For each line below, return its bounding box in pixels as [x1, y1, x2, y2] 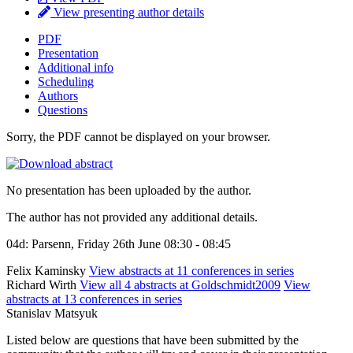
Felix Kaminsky [6, 263, 89, 277]
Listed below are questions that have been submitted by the [6, 333, 299, 347]
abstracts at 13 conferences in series [6, 292, 182, 306]
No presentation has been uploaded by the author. [6, 183, 251, 197]
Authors [38, 88, 78, 102]
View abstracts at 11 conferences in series [89, 263, 294, 277]
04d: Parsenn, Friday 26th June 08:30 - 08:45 [6, 236, 231, 251]
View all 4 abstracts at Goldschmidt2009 [80, 277, 281, 292]
